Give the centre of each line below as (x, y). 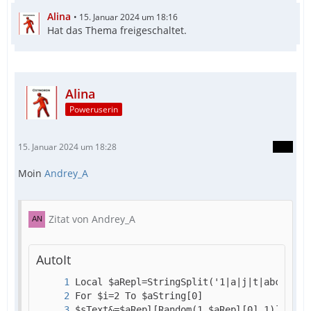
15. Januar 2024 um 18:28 (67, 146)
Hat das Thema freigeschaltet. (117, 30)
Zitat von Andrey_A (92, 219)
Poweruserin (94, 110)
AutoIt (53, 259)
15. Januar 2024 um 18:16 (128, 17)
